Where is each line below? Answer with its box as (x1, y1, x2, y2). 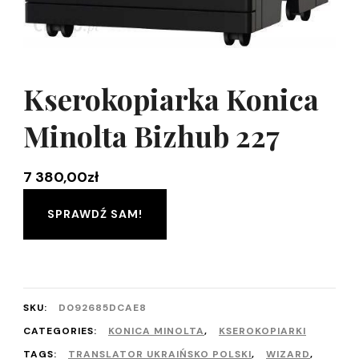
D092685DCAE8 (58, 301, 147, 314)
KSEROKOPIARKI (219, 324, 306, 337)
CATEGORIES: (23, 324, 100, 337)
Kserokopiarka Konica (23, 79, 319, 118)
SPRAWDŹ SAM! (47, 206, 143, 221)
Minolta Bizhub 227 (23, 115, 280, 155)
